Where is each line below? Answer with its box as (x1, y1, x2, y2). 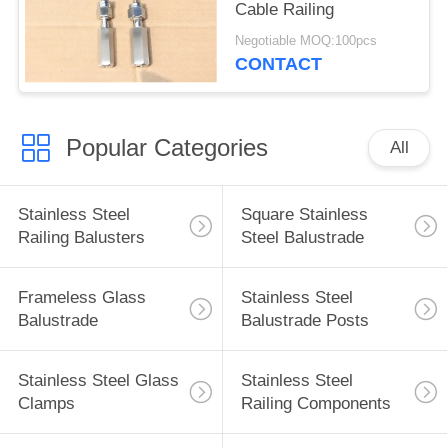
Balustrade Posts (240, 311, 369, 331)
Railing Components (240, 394, 391, 414)
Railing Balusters (17, 228, 145, 248)
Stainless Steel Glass (17, 371, 179, 391)
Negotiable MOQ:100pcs (235, 34, 378, 49)
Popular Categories (65, 133, 268, 161)
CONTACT (235, 54, 323, 75)
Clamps (17, 394, 75, 414)
